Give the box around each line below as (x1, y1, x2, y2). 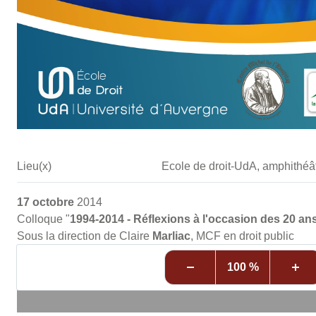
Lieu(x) (16, 160, 51, 173)
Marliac (152, 230, 190, 243)
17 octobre (16, 196, 74, 209)
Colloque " (16, 213, 70, 226)
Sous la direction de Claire (16, 230, 152, 243)
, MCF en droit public (190, 230, 294, 243)
